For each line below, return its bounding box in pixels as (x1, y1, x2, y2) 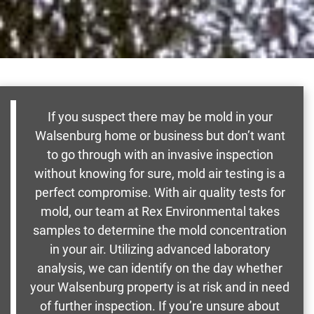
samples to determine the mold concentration (33, 223, 287, 238)
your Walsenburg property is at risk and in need (30, 280, 289, 295)
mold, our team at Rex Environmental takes (40, 204, 280, 219)
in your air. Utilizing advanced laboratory (49, 242, 271, 257)
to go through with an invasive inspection (46, 147, 273, 163)
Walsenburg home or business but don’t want (34, 128, 285, 144)
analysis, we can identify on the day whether (37, 261, 282, 276)
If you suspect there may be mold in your (47, 109, 273, 125)
